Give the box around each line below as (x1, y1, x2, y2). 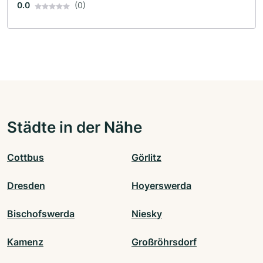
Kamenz (7, 236, 43, 248)
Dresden (7, 180, 45, 192)
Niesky (131, 208, 162, 220)
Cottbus (7, 151, 44, 164)
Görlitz (131, 151, 161, 164)
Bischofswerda (7, 208, 75, 220)
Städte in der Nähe (7, 117, 142, 137)
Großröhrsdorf (131, 236, 197, 248)
